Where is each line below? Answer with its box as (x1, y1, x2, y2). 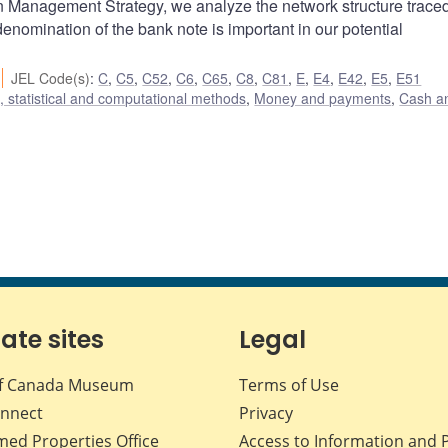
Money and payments (254, 88, 392, 109)
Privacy (239, 402, 293, 425)
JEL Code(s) (11, 68, 91, 89)
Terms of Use (239, 374, 339, 397)
